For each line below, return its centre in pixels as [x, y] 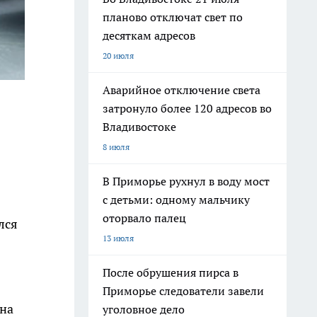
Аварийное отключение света [181, 90]
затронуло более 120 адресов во [187, 108]
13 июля [118, 238]
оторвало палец [144, 218]
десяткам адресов [149, 35]
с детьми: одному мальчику [176, 200]
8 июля [116, 147]
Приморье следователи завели [183, 291]
